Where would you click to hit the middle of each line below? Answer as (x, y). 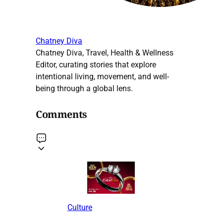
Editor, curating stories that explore (96, 65)
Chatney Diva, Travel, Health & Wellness (105, 53)
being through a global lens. (84, 89)
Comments (61, 114)
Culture (80, 208)
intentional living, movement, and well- (102, 77)
